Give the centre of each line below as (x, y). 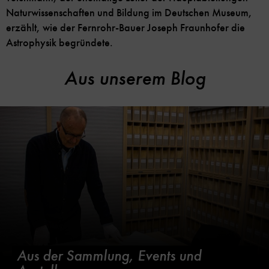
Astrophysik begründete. (59, 42)
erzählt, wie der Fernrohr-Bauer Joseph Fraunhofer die (125, 27)
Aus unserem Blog (134, 78)
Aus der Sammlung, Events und (109, 255)
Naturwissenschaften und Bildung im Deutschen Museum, (129, 12)
